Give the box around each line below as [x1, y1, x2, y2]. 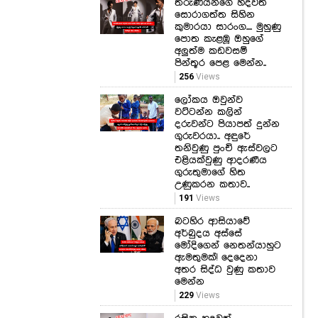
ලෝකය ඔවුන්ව [175, 94, 243, 106]
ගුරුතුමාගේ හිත [175, 167, 246, 179]
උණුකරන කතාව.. [175, 179, 250, 191]
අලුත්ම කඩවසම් [175, 45, 247, 57]
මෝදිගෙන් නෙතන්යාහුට [175, 240, 281, 252]
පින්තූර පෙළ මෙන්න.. [175, 57, 266, 70]
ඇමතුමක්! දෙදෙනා [175, 252, 258, 264]
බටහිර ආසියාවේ [175, 216, 250, 228]
